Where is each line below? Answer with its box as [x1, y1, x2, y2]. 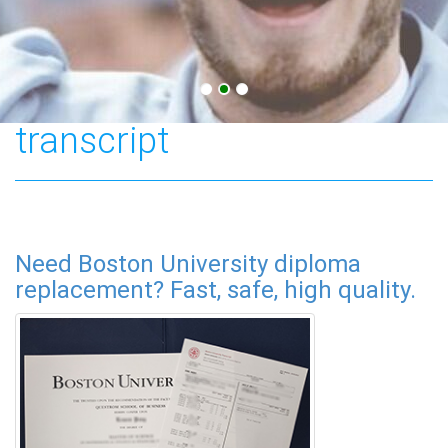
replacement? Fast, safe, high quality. [15, 275, 416, 304]
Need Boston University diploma [15, 249, 361, 278]
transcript [15, 119, 169, 162]
